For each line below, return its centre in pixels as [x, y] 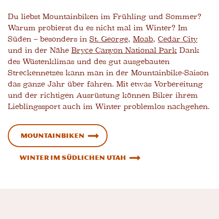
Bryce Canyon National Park [124, 50]
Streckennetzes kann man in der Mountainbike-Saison [108, 73]
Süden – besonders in [49, 39]
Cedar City [178, 39]
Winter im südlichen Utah [73, 158]
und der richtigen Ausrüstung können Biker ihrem [103, 95]
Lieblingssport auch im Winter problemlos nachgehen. [109, 107]
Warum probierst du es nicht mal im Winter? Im [98, 28]
